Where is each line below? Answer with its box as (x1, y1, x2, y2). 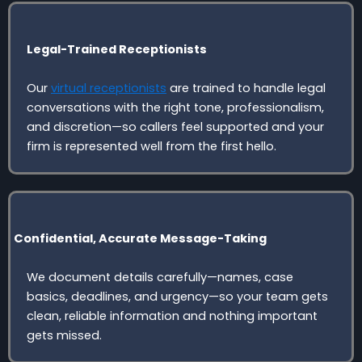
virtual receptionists (51, 79, 166, 96)
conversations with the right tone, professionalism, (27, 99, 324, 116)
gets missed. (27, 326, 102, 343)
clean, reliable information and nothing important (27, 307, 318, 324)
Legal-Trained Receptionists (27, 40, 207, 57)
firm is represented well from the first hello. (27, 137, 276, 154)
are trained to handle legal (166, 79, 326, 96)
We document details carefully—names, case (27, 268, 293, 285)
